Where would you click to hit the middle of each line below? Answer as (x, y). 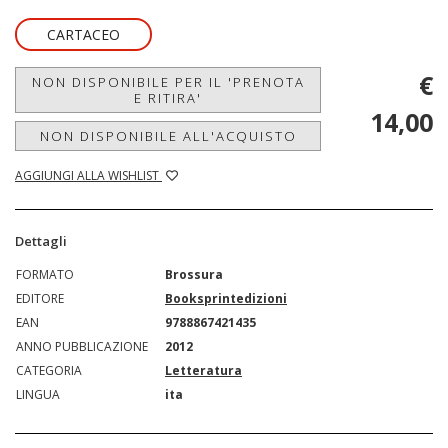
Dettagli (41, 240)
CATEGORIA (49, 370)
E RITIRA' (168, 97)
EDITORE (40, 298)
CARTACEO (83, 34)
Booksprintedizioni (226, 298)
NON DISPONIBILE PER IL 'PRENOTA (168, 81)
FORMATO (45, 274)
